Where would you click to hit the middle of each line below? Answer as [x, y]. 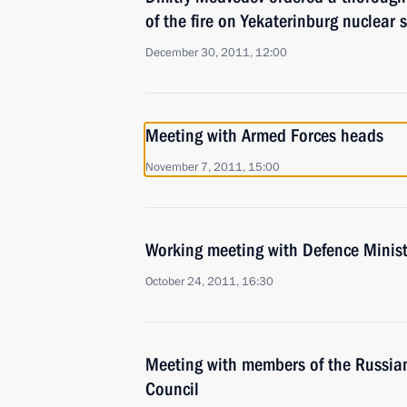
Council [172, 389]
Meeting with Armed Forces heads [264, 135]
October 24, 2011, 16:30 [209, 282]
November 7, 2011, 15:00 [213, 167]
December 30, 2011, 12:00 [216, 53]
